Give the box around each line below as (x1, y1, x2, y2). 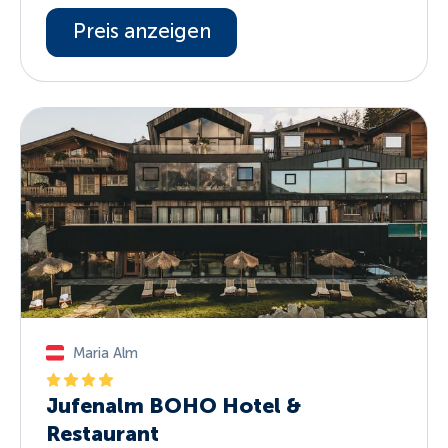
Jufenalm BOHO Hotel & (46, 392, 302, 418)
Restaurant (46, 420, 160, 446)
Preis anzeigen (72, 20, 211, 43)
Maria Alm (72, 345, 138, 362)
